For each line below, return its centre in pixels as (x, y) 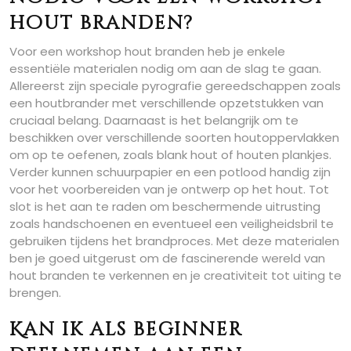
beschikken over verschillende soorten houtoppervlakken (174, 138)
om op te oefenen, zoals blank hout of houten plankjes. (170, 155)
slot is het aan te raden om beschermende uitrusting (165, 207)
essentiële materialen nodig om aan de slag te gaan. (165, 69)
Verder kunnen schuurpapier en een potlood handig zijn (170, 172)
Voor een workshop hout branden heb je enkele (147, 52)
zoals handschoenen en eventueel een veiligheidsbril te (172, 224)
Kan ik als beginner (126, 330)
